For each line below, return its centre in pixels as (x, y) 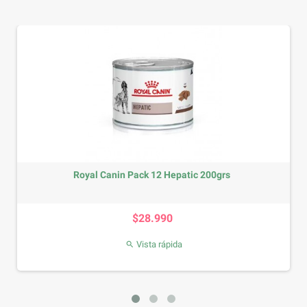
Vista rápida (158, 244)
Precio (168, 209)
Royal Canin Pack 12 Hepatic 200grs (152, 175)
